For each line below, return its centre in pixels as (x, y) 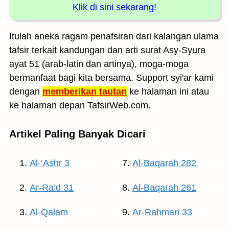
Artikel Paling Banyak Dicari (77, 134)
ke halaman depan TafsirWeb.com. (80, 105)
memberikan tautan (85, 91)
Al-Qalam (49, 212)
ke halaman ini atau (168, 91)
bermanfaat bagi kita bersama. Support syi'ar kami (111, 78)
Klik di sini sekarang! (114, 7)
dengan (26, 91)
